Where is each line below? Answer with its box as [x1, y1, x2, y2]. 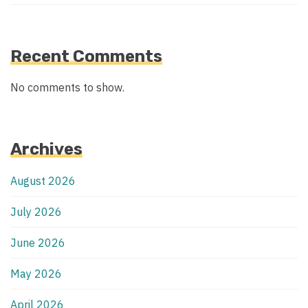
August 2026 [10, 174, 76, 188]
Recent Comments [10, 47, 162, 67]
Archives [10, 140, 82, 159]
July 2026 [10, 205, 62, 219]
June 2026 [10, 236, 65, 250]
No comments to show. [10, 80, 124, 95]
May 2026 [10, 267, 62, 281]
